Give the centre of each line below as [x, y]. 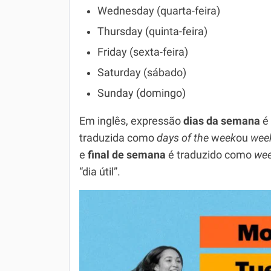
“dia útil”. [100, 172]
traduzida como [118, 138]
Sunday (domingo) [142, 93]
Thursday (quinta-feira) [152, 31]
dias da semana [222, 121]
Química [87, 11]
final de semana [128, 155]
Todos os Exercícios [111, 35]
